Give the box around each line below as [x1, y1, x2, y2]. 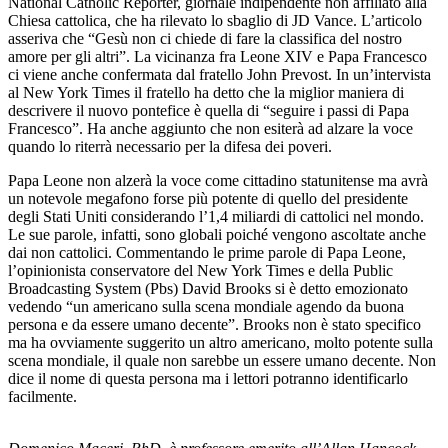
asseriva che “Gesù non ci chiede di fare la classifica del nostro [8, 29, 402, 47]
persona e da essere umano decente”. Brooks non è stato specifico [8, 315, 421, 333]
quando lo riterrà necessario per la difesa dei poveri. [8, 137, 332, 155]
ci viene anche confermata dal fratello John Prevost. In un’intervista [8, 65, 431, 83]
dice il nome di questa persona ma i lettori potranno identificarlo [8, 369, 408, 387]
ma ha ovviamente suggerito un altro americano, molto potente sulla [8, 333, 433, 351]
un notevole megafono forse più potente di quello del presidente [8, 189, 408, 207]
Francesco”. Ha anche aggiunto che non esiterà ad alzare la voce [8, 119, 413, 137]
